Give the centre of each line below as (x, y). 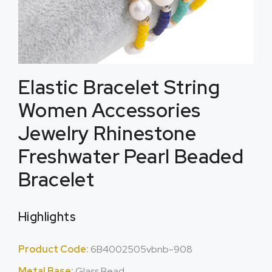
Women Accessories (110, 110)
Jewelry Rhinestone (107, 133)
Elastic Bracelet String (119, 87)
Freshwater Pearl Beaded (131, 156)
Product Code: (54, 249)
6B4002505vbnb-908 (141, 249)
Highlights (47, 217)
